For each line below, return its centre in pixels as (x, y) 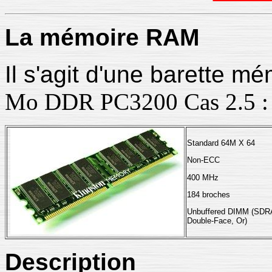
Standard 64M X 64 (221, 143)
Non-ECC (203, 160)
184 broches (209, 194)
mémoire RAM (116, 37)
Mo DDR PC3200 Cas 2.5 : (137, 102)
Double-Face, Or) (217, 221)
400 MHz (203, 177)
